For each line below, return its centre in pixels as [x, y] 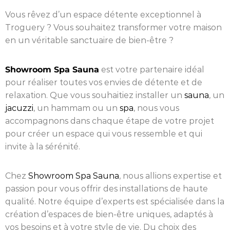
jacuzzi [19, 108]
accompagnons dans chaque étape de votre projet [110, 121]
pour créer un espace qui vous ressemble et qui [104, 133]
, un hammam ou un [76, 108]
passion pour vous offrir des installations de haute [107, 188]
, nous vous [156, 108]
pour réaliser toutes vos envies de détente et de [104, 82]
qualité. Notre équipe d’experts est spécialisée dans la [115, 201]
